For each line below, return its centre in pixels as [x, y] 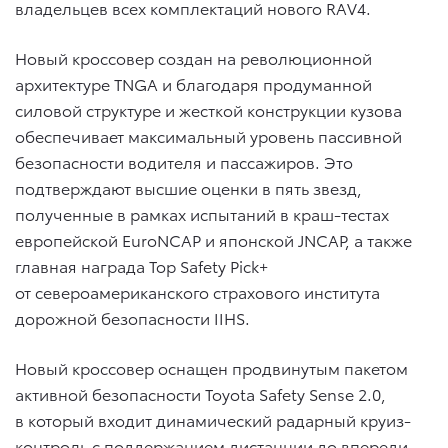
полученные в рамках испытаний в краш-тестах [202, 213]
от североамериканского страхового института [197, 291]
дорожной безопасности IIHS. [132, 317]
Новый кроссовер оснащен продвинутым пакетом [211, 367]
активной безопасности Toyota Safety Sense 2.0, [200, 393]
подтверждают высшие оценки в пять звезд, [188, 187]
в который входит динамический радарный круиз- [213, 419]
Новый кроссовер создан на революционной [193, 57]
